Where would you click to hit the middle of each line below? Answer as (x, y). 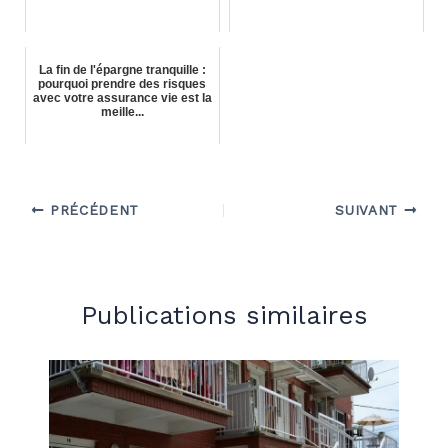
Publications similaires (224, 315)
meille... (122, 112)
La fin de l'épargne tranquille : (122, 70)
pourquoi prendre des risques (122, 84)
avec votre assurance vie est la (122, 98)
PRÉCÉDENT (92, 210)
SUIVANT (369, 210)
